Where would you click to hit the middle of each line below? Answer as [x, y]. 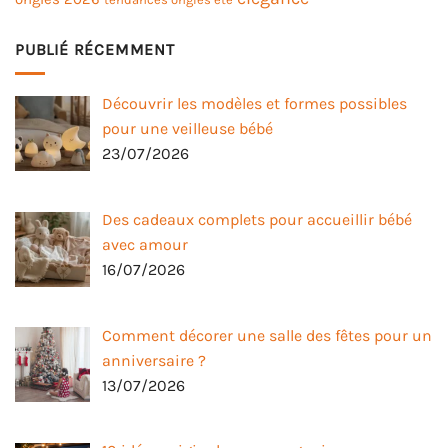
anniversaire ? [154, 360]
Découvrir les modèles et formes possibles [254, 104]
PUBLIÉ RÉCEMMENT [95, 49]
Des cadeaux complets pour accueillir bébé [257, 219]
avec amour [145, 244]
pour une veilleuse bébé [187, 129]
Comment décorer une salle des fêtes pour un [267, 335]
